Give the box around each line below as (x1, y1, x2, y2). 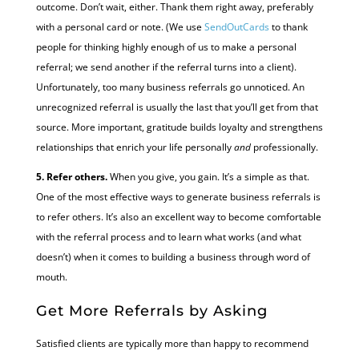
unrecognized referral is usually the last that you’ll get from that (35, 99, 318, 114)
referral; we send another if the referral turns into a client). (35, 59, 296, 74)
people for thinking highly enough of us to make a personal (35, 39, 296, 54)
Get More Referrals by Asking (35, 301, 268, 320)
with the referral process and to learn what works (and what (35, 229, 301, 244)
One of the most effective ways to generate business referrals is (35, 189, 321, 204)
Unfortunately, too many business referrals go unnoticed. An (35, 79, 305, 94)
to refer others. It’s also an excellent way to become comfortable (35, 209, 321, 224)
